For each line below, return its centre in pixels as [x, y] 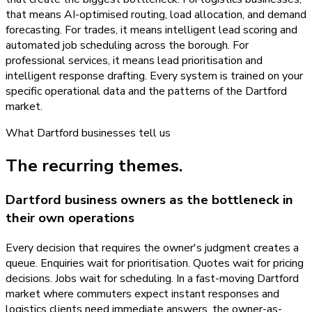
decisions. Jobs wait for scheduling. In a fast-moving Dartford [152, 278]
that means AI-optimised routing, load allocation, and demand [156, 15]
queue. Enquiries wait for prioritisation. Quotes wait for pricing [155, 263]
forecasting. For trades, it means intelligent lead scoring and [151, 30]
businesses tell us [125, 133]
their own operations [70, 218]
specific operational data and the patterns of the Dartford [146, 92]
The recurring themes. [94, 165]
